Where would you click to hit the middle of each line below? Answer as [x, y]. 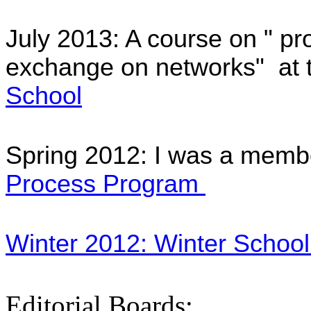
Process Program [106, 184]
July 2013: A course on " [139, 39]
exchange [60, 67]
